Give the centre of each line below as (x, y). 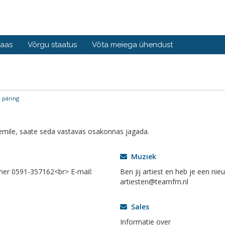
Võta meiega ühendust (132, 45)
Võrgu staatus (52, 45)
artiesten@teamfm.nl (154, 182)
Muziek (142, 156)
